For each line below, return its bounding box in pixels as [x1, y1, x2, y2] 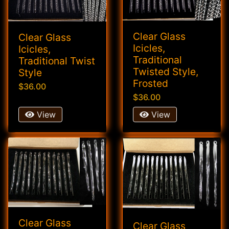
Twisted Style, [133, 65, 198, 78]
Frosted [133, 77, 168, 90]
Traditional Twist [18, 54, 95, 67]
